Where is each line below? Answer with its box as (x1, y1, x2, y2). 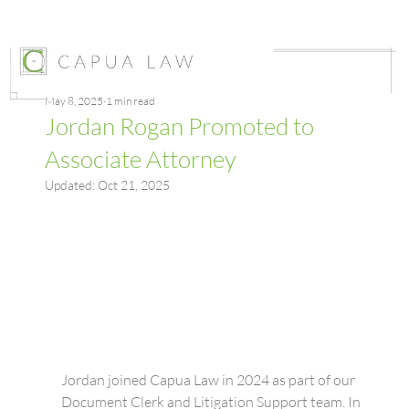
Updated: (44, 177, 98, 193)
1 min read (105, 94, 155, 108)
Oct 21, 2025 (97, 177, 170, 193)
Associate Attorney (44, 144, 236, 173)
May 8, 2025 (44, 94, 103, 108)
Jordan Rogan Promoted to (44, 111, 314, 141)
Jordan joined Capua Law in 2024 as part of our (60, 370, 358, 389)
